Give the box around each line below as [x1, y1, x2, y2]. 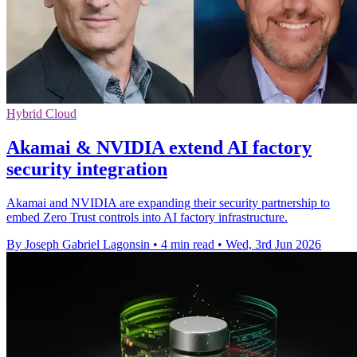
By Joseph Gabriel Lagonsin [6, 237, 150, 251]
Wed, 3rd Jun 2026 [226, 237, 321, 251]
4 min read [161, 237, 214, 251]
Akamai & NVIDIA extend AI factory [6, 137, 312, 159]
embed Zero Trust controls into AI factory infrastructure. [6, 210, 288, 224]
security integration [6, 159, 167, 180]
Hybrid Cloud [6, 107, 76, 121]
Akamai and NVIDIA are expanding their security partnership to [6, 195, 330, 210]
